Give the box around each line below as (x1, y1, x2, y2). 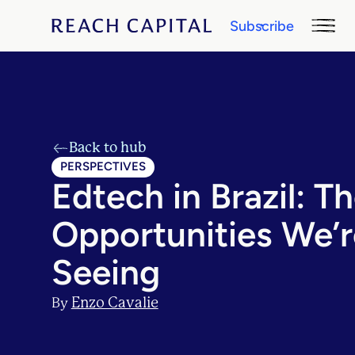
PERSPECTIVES (59, 159, 146, 174)
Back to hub (68, 139, 147, 156)
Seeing (51, 251, 160, 293)
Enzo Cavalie (71, 294, 158, 311)
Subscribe (230, 17, 295, 34)
